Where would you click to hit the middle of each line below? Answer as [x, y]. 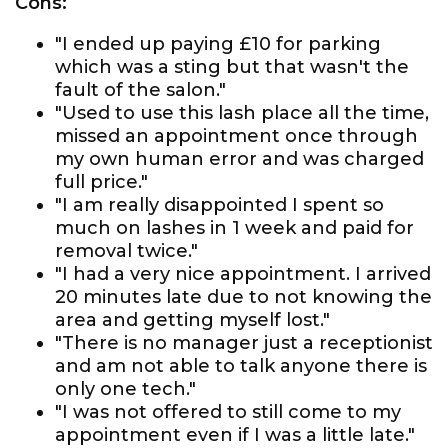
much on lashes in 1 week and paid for [234, 228]
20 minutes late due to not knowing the [243, 297]
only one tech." [125, 389]
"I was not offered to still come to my [228, 412]
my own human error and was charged [239, 159]
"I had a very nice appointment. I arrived [243, 274]
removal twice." [126, 251]
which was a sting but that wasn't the [232, 67]
